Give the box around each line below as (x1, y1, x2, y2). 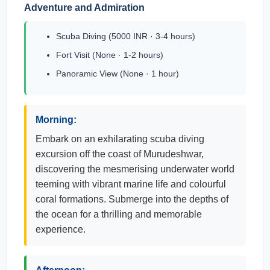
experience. (36, 224, 86, 234)
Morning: (36, 115, 77, 125)
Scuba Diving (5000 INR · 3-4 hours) (56, 31, 195, 41)
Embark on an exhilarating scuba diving (36, 134, 204, 144)
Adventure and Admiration (24, 2, 145, 13)
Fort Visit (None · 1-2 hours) (56, 50, 163, 60)
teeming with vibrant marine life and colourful (36, 179, 226, 189)
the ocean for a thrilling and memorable (36, 209, 202, 219)
